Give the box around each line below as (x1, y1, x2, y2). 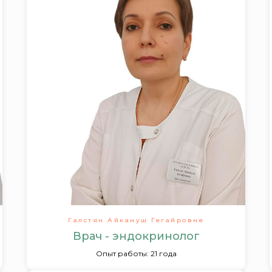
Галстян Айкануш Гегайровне (68, 216, 204, 224)
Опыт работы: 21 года (95, 249, 177, 258)
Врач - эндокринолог (72, 229, 200, 243)
